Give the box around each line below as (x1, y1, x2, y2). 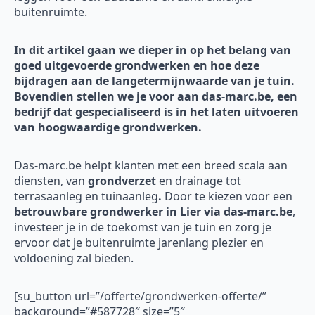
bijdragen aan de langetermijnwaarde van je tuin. (14, 73, 295, 89)
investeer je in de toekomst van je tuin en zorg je (14, 219, 271, 236)
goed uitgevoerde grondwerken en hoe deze (14, 58, 259, 74)
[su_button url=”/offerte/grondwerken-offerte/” (14, 288, 266, 304)
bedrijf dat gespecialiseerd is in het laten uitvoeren (14, 104, 299, 120)
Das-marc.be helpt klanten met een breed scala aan (14, 157, 288, 174)
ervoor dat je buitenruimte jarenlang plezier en (14, 235, 264, 251)
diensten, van (14, 173, 88, 189)
